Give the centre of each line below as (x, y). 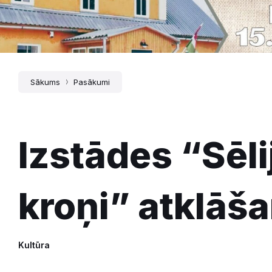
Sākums (45, 82)
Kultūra (34, 245)
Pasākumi (92, 82)
